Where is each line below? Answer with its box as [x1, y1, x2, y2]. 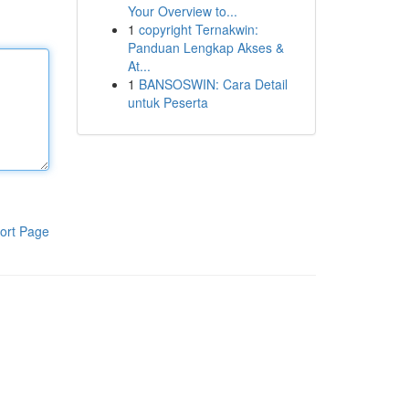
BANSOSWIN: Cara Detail [138, 75, 288, 93]
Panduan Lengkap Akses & [127, 38, 284, 57]
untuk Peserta [127, 93, 208, 111]
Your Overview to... [127, 2, 237, 20]
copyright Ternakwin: [138, 20, 258, 38]
